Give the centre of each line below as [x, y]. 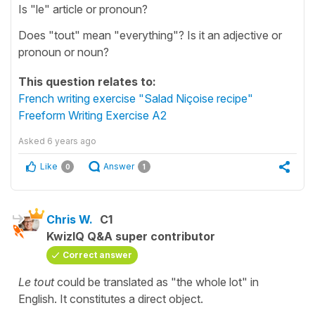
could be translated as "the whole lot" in [156, 282]
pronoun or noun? [65, 52]
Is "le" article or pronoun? [84, 9]
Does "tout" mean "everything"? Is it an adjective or [150, 35]
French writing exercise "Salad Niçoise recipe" [136, 98]
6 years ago [72, 141]
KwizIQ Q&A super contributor [131, 236]
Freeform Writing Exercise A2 [92, 115]
